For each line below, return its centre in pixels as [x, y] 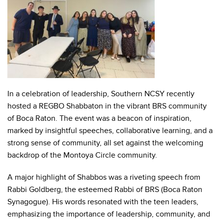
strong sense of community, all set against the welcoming [105, 143]
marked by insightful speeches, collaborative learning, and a [110, 131]
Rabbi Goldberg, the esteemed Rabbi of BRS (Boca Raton [105, 190]
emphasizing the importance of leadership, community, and [109, 214]
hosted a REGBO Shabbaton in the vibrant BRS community [107, 106]
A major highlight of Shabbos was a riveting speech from [104, 177]
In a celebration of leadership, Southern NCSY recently [101, 94]
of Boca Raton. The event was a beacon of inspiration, [99, 118]
